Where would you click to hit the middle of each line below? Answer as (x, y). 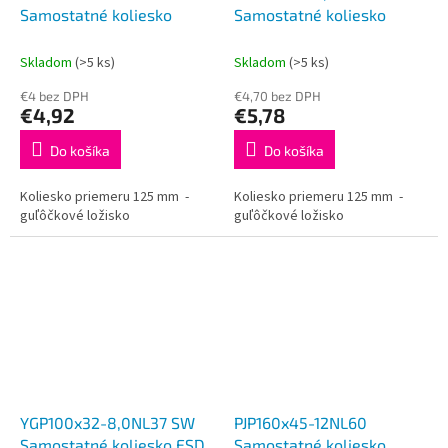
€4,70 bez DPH (277, 95)
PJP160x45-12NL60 (301, 422)
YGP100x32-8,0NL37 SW (107, 422)
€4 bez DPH (54, 95)
